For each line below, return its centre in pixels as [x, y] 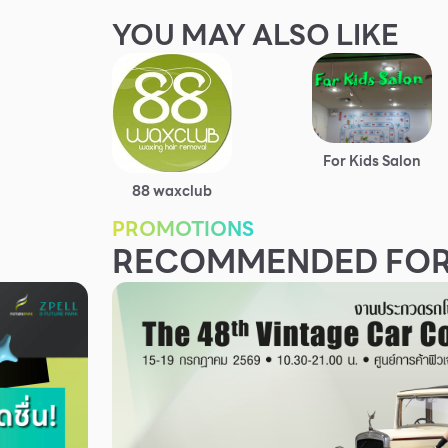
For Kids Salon [372, 160]
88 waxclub [172, 190]
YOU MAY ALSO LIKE [255, 34]
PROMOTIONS [183, 228]
